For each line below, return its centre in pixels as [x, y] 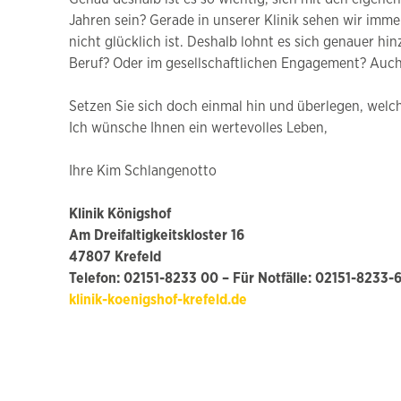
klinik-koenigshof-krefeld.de [158, 300]
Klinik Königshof [120, 214]
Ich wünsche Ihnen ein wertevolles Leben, [198, 128]
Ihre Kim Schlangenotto [143, 171]
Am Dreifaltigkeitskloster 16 [157, 236]
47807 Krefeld [115, 257]
